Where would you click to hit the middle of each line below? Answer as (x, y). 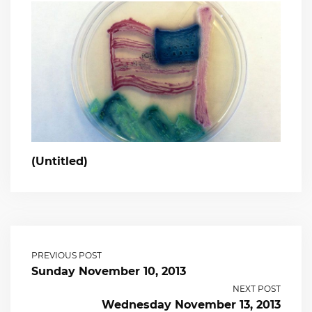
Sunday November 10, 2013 (109, 271)
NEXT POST (257, 288)
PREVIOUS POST (67, 255)
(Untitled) (60, 161)
